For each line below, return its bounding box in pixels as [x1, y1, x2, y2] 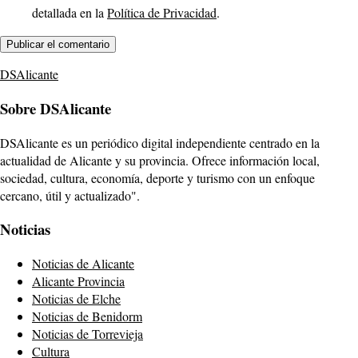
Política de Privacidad [107, 4, 217, 22]
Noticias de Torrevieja [32, 324, 143, 342]
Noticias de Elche [32, 289, 121, 307]
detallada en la [32, 4, 107, 22]
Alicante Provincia [32, 272, 125, 289]
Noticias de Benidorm [32, 307, 142, 324]
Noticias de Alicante [32, 254, 134, 272]
